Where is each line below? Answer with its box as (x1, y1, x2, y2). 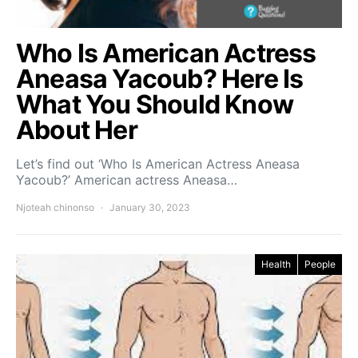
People (304, 257, 336, 270)
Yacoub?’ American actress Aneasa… (16, 171, 237, 188)
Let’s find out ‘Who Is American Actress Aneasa (16, 155, 300, 172)
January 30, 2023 (109, 201, 190, 213)
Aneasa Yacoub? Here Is (16, 62, 304, 94)
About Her (16, 113, 137, 145)
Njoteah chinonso (16, 201, 94, 213)
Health (261, 257, 291, 270)
